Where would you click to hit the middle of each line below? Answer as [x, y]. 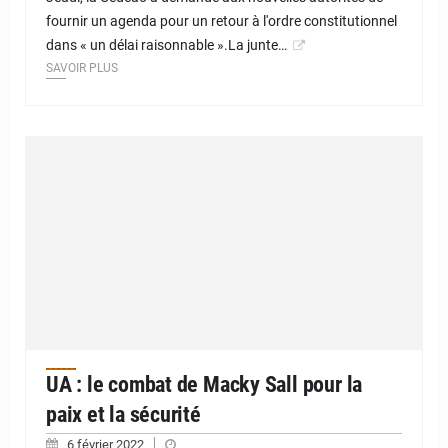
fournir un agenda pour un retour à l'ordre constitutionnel [221, 20]
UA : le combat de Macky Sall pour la [204, 385]
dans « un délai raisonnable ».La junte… [166, 44]
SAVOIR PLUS [82, 67]
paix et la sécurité [123, 415]
